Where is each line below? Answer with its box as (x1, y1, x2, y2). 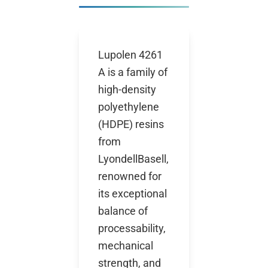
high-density (98, 83, 156, 96)
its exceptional (98, 187, 167, 200)
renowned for (98, 170, 162, 182)
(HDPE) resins (98, 118, 164, 130)
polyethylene (98, 100, 159, 113)
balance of (98, 205, 148, 217)
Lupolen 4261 (98, 48, 163, 61)
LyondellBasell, (98, 153, 169, 165)
